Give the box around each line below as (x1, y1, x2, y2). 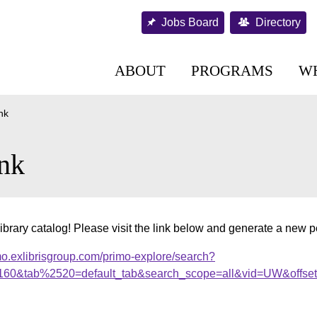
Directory (255, 16, 301, 28)
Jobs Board (161, 16, 219, 28)
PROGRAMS (191, 62, 273, 79)
